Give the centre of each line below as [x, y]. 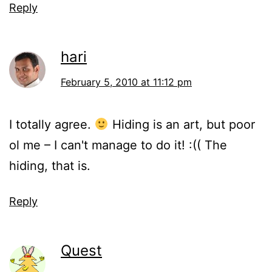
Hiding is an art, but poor [182, 125]
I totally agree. [52, 125]
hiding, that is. [50, 166]
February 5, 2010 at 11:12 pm [126, 82]
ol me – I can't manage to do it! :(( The [118, 145]
